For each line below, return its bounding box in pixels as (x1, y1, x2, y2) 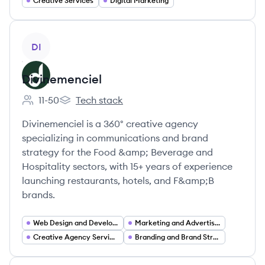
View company (21, 33, 87, 45)
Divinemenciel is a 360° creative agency (22, 118, 198, 130)
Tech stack (76, 94, 123, 106)
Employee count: (21, 100, 95, 112)
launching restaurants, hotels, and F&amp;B (22, 174, 214, 186)
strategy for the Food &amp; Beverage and (22, 146, 213, 158)
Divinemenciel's (59, 100, 127, 112)
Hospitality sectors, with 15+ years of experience (22, 160, 232, 172)
